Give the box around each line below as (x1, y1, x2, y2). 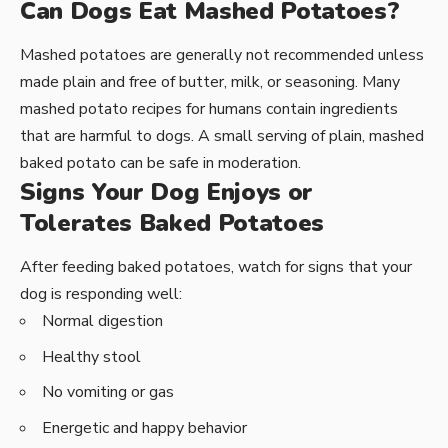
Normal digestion (42, 310, 163, 333)
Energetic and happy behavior (42, 416, 247, 439)
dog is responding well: (20, 283, 182, 306)
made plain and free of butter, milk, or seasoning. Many (20, 71, 400, 94)
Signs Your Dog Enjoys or (20, 176, 313, 209)
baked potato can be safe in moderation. (20, 152, 301, 175)
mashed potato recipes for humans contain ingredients (20, 98, 398, 121)
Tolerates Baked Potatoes (20, 207, 324, 240)
